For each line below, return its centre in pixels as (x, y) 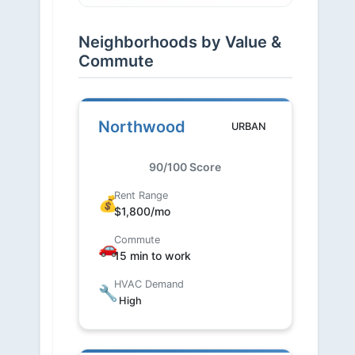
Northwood (141, 127)
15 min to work (152, 256)
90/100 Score (185, 167)
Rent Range (141, 195)
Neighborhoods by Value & (179, 42)
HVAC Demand (149, 284)
